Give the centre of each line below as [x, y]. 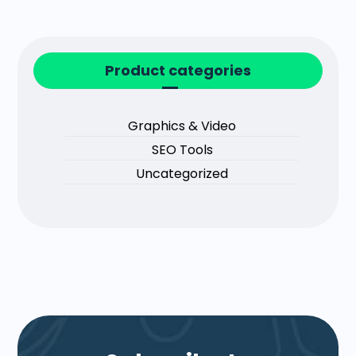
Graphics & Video [182, 126]
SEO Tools [182, 150]
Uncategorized [182, 174]
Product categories [178, 71]
